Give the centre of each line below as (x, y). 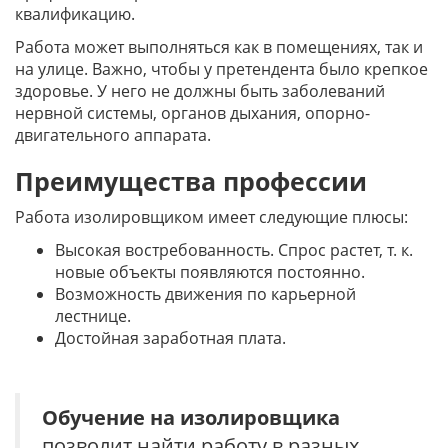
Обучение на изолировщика (191, 417)
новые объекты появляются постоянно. (210, 272)
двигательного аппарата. (115, 135)
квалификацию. (75, 14)
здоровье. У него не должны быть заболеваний (200, 91)
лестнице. (93, 316)
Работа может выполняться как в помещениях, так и (219, 47)
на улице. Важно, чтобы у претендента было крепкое (221, 69)
